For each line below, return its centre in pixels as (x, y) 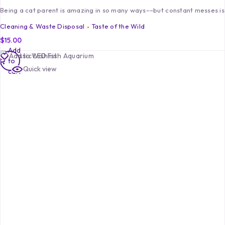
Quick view (40, 69)
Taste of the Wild (118, 26)
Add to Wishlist (33, 56)
